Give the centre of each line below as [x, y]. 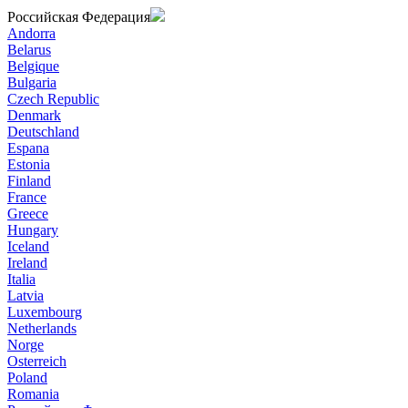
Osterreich [37, 361]
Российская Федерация [79, 17]
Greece [28, 214]
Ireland [27, 263]
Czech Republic [53, 99]
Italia [21, 279]
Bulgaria [32, 82]
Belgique [33, 66]
